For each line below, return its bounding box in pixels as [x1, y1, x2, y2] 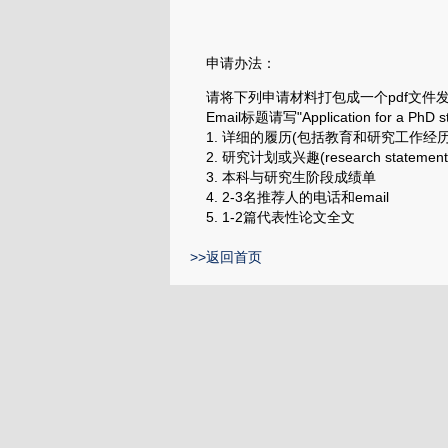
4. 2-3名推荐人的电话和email [190, 189, 389, 205]
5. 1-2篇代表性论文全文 [190, 209, 355, 225]
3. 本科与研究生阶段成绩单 [190, 169, 376, 185]
